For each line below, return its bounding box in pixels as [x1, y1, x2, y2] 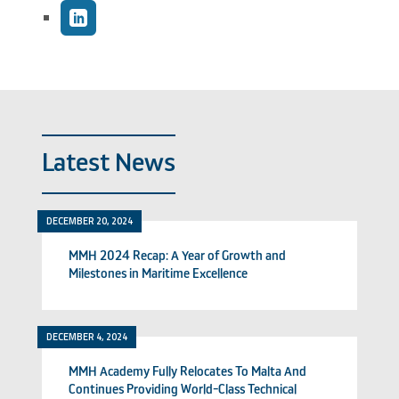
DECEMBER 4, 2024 [46, 330, 128, 344]
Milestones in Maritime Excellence [69, 268, 248, 281]
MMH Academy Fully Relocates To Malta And [69, 366, 307, 379]
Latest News [42, 151, 176, 176]
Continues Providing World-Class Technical [69, 384, 297, 396]
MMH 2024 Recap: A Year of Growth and [69, 250, 287, 263]
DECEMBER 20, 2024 [46, 214, 134, 228]
